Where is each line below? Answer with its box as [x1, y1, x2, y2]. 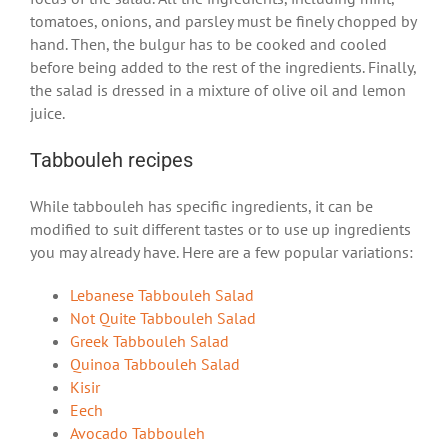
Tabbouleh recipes [30, 147, 193, 172]
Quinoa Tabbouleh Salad [70, 353, 240, 374]
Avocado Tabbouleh [70, 422, 205, 443]
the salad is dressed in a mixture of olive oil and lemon [30, 79, 406, 100]
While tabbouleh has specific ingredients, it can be [30, 195, 373, 216]
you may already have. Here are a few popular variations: [30, 241, 413, 262]
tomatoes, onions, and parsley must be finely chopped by [30, 10, 416, 31]
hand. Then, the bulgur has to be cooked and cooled [30, 33, 387, 54]
